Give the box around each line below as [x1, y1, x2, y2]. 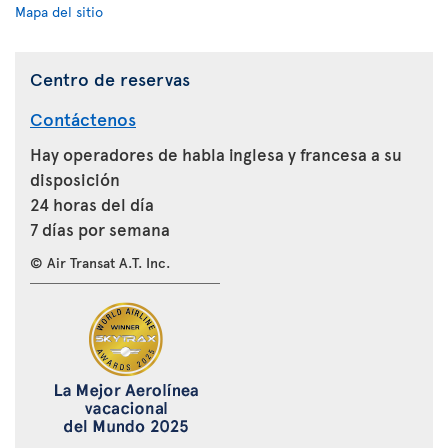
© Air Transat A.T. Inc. [30, 253, 170, 272]
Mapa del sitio [15, 2, 103, 21]
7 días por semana [30, 217, 170, 241]
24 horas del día [30, 192, 154, 216]
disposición [30, 167, 120, 191]
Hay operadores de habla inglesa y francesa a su [30, 142, 402, 166]
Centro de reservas [30, 66, 190, 91]
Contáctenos [30, 106, 136, 131]
